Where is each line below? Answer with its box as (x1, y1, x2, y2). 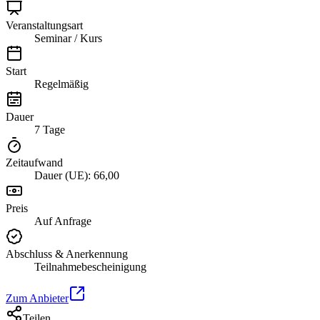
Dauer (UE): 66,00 (34, 169, 119, 181)
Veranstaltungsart (6, 19, 83, 31)
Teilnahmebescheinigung (34, 260, 146, 273)
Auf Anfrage (34, 214, 91, 227)
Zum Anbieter (6, 291, 69, 304)
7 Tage (34, 123, 65, 136)
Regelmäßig (34, 77, 89, 90)
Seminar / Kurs (34, 31, 102, 44)
